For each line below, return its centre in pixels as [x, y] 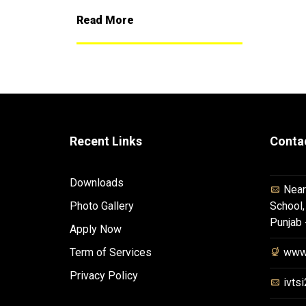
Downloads [97, 182]
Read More [105, 20]
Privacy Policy [104, 275]
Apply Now [96, 229]
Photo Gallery [102, 206]
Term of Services [111, 252]
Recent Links [106, 141]
